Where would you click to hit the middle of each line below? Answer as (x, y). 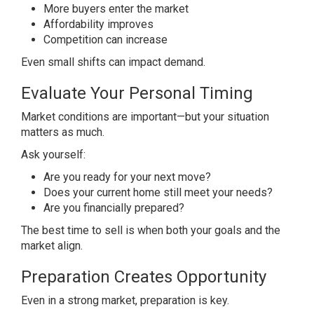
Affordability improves (98, 24)
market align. (52, 246)
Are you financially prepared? (114, 208)
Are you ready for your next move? (127, 177)
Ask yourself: (53, 155)
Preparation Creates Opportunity (144, 277)
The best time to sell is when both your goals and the (151, 230)
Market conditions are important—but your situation (145, 117)
